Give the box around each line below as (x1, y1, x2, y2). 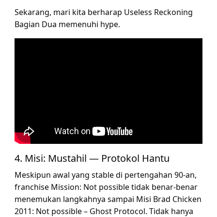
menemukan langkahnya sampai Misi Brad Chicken (15, 193, 201, 204)
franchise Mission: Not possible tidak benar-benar (15, 181, 198, 192)
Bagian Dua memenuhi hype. (15, 18, 120, 30)
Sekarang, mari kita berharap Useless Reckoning (15, 6, 193, 17)
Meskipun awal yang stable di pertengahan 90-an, (15, 169, 197, 180)
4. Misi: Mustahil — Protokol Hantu (15, 151, 170, 165)
